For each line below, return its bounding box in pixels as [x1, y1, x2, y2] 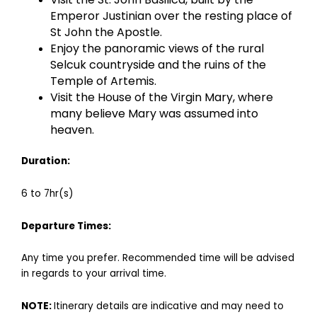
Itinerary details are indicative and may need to [54, 299, 284, 313]
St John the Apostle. [50, 24, 163, 41]
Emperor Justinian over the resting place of [50, 8, 293, 25]
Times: [75, 219, 111, 233]
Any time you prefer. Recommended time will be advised [21, 251, 294, 265]
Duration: [21, 154, 70, 168]
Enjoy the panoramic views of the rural [50, 40, 265, 57]
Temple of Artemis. [50, 73, 160, 90]
